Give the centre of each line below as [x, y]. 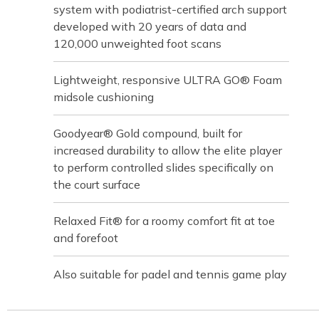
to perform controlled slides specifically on [163, 167]
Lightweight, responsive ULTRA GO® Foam [168, 80]
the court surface [97, 184]
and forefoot [86, 238]
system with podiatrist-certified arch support [170, 9]
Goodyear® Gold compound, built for [148, 133]
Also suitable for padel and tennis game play [170, 274]
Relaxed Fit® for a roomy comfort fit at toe [164, 221]
